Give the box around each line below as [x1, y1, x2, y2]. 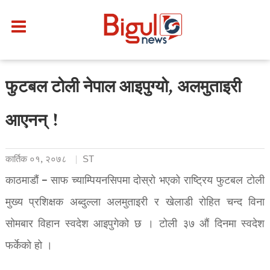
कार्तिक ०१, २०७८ [5, 152, 67, 167]
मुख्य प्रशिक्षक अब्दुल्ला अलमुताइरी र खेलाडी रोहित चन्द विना [5, 193, 265, 212]
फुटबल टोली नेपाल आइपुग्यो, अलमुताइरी [5, 74, 241, 103]
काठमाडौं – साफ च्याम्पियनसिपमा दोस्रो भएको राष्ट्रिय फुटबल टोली [5, 172, 265, 190]
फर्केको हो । [5, 237, 52, 255]
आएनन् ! [5, 107, 60, 137]
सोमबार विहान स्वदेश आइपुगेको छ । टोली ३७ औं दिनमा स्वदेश [5, 215, 265, 233]
